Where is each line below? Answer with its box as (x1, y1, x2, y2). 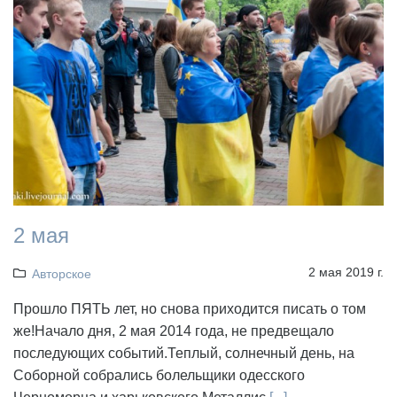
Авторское (31, 267, 91, 282)
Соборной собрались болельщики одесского (13, 368, 305, 384)
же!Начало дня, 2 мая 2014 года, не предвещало (13, 323, 334, 339)
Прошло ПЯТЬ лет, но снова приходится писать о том (13, 301, 366, 317)
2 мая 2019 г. (308, 265, 384, 280)
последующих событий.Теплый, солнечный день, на (13, 346, 354, 362)
